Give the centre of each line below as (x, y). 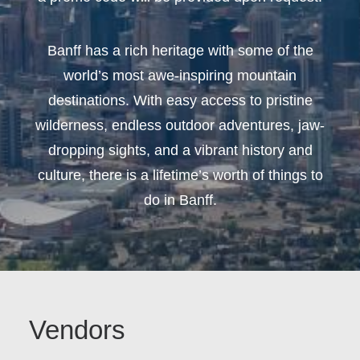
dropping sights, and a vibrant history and (180, 150)
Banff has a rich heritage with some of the (180, 51)
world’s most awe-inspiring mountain (180, 76)
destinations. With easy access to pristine (180, 100)
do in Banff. (180, 200)
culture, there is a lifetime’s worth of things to (180, 175)
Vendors (77, 330)
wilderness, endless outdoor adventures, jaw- (180, 125)
